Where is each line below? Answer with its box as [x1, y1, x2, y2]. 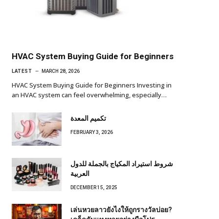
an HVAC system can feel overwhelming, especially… [12, 90, 167, 100]
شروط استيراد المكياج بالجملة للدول [70, 160, 173, 168]
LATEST [12, 68, 32, 74]
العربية [70, 170, 89, 178]
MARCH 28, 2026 [42, 68, 80, 74]
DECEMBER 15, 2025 [70, 185, 117, 191]
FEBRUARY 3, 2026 [70, 130, 113, 135]
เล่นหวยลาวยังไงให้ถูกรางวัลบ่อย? [70, 206, 172, 214]
